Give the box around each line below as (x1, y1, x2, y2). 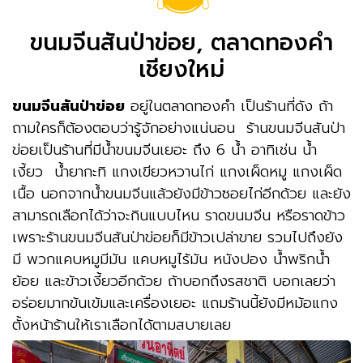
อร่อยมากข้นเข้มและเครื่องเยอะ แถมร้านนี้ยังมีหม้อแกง (12, 291, 338, 314)
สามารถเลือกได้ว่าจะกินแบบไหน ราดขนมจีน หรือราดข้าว (12, 203, 345, 227)
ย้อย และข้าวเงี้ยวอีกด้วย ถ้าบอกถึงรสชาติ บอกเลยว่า (12, 269, 335, 293)
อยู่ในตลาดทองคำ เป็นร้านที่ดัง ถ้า (125, 94, 333, 117)
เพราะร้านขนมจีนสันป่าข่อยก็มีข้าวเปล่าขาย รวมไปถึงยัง (12, 225, 343, 249)
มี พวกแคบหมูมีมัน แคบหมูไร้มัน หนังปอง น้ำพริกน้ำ (12, 247, 330, 271)
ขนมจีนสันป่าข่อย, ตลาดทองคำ (30, 24, 333, 60)
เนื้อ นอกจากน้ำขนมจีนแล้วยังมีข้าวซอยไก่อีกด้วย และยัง (12, 181, 351, 205)
